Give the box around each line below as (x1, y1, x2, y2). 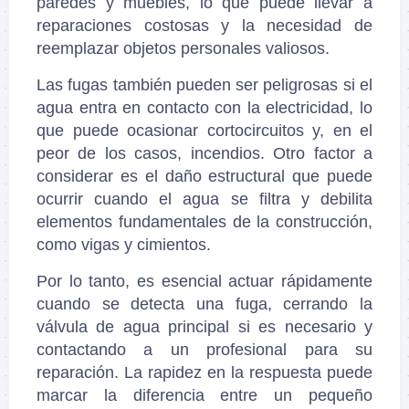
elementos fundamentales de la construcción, (37, 213, 372, 232)
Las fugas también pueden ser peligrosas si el (37, 76, 372, 95)
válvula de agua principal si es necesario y (37, 318, 372, 337)
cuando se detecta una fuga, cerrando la (37, 295, 372, 314)
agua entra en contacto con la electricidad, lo (37, 99, 372, 118)
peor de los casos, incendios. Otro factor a (37, 144, 372, 163)
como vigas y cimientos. (37, 236, 211, 255)
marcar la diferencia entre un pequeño (37, 386, 372, 405)
